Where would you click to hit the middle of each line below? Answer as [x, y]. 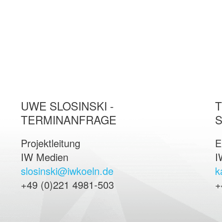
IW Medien [44, 157]
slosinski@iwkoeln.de [67, 171]
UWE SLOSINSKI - [67, 106]
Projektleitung [50, 143]
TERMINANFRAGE [68, 120]
